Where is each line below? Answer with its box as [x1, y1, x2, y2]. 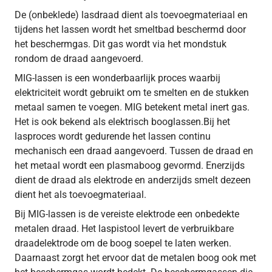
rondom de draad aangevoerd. [15, 52, 143, 64]
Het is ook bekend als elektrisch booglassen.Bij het [15, 115, 230, 127]
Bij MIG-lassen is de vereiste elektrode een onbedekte [15, 208, 239, 220]
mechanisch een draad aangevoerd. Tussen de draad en [15, 144, 253, 157]
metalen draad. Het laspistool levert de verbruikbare [15, 222, 234, 234]
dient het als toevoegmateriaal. [15, 188, 146, 200]
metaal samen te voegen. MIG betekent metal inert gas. [15, 101, 250, 113]
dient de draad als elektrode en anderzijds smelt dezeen [15, 174, 251, 186]
